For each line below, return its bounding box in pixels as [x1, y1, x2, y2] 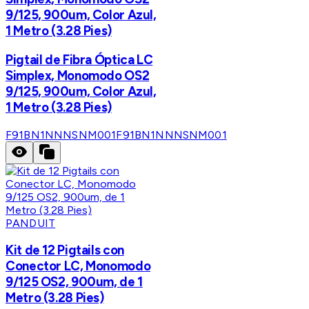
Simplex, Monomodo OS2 [6, 67, 150, 83]
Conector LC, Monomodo [6, 258, 151, 275]
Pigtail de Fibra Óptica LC [6, 51, 153, 68]
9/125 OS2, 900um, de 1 [6, 274, 143, 290]
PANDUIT [6, 216, 56, 230]
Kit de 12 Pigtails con [6, 242, 124, 259]
